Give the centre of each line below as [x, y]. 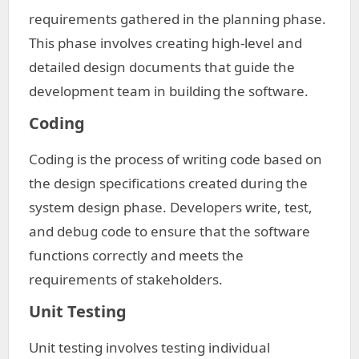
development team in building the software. [169, 91]
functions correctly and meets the [136, 255]
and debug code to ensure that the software [169, 231]
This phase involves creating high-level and [165, 43]
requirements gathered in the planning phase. [177, 19]
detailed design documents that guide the [162, 67]
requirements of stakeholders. [126, 279]
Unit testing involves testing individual [149, 347]
